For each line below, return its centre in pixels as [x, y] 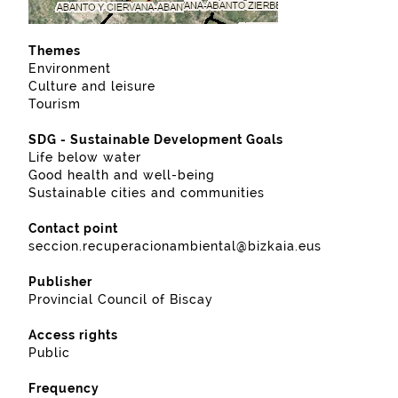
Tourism [55, 104]
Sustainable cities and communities [147, 193]
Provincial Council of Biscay [121, 299]
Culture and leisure [92, 86]
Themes [55, 51]
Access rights [73, 335]
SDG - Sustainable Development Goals [156, 139]
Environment [70, 68]
